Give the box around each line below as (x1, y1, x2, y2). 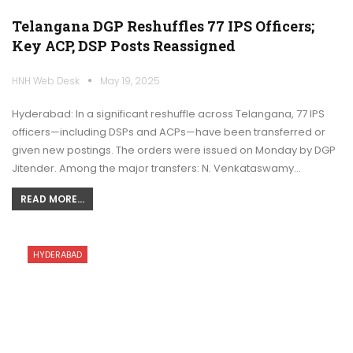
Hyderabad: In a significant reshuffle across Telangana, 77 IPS (12, 106, 325, 121)
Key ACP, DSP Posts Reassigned (12, 35, 236, 55)
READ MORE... (20, 191, 84, 206)
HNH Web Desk (12, 73, 82, 87)
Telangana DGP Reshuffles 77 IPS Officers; (12, 16, 314, 35)
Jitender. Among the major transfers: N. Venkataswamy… (12, 160, 301, 176)
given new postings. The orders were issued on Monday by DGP (12, 142, 336, 158)
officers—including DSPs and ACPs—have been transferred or (12, 124, 325, 139)
